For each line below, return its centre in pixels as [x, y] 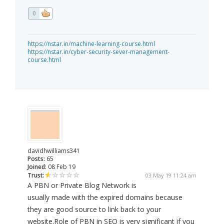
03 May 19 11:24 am [171, 175]
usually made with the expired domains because [105, 197]
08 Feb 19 [61, 167]
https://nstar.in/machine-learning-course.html [91, 44]
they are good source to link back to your [94, 209]
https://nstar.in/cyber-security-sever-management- [98, 52]
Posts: [36, 159]
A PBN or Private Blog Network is [82, 185]
